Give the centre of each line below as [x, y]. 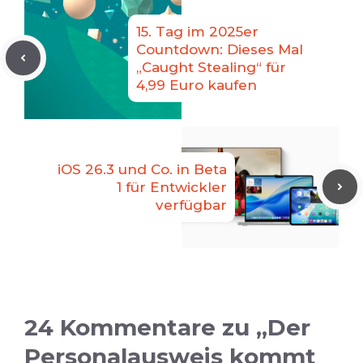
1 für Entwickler [172, 187]
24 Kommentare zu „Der [167, 327]
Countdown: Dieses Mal [220, 49]
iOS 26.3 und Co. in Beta [142, 169]
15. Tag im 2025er [197, 31]
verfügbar [191, 205]
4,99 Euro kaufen [196, 85]
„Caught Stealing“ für [211, 67]
